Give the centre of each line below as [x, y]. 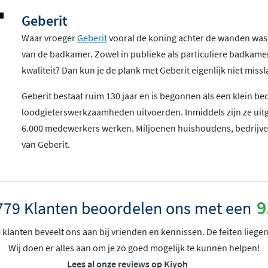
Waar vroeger [49, 37]
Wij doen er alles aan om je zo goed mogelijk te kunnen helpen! [134, 247]
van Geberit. [45, 144]
